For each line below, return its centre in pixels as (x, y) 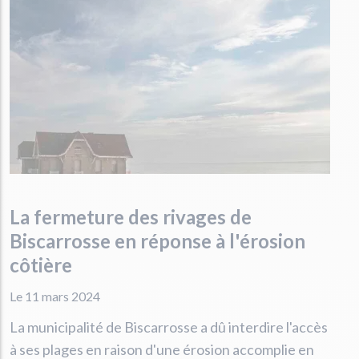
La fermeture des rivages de (131, 216)
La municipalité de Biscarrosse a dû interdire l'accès (169, 327)
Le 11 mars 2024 (55, 296)
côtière (41, 264)
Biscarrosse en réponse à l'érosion (157, 240)
